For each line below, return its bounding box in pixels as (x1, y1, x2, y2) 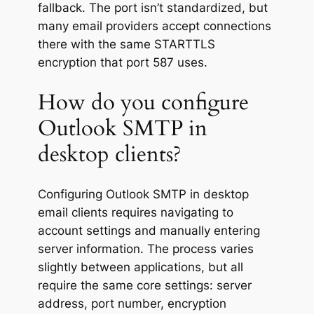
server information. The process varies (37, 242, 254, 257)
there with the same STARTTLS (37, 37, 215, 52)
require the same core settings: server (37, 278, 252, 293)
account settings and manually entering (37, 224, 260, 238)
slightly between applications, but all (37, 260, 243, 275)
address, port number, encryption (37, 296, 226, 311)
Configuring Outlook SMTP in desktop (37, 187, 249, 202)
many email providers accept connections (37, 19, 271, 34)
